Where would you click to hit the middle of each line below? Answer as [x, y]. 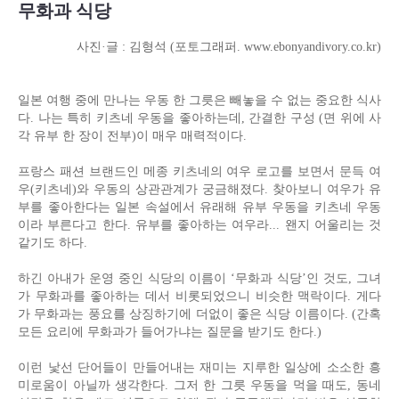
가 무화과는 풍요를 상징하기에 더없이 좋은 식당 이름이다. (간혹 [199, 314]
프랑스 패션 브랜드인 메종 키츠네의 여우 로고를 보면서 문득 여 [199, 172]
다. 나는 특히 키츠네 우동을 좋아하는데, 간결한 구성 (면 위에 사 [199, 118]
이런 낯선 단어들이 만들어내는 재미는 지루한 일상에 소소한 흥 [199, 368]
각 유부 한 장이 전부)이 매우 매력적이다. [132, 136]
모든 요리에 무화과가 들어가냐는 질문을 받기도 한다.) [170, 332]
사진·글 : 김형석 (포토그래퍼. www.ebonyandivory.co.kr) [229, 47]
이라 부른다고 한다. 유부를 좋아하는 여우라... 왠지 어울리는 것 [199, 225]
